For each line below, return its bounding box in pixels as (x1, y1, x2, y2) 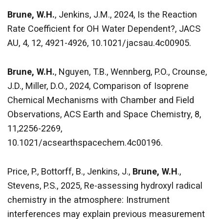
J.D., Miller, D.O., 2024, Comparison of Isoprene (7, 81, 189, 91)
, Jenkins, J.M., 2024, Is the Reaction (55, 9, 197, 20)
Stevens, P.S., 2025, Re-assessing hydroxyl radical (7, 180, 202, 191)
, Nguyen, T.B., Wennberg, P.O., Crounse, (55, 66, 207, 77)
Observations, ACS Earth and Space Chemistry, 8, (7, 109, 201, 120)
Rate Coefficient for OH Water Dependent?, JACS (7, 23, 200, 34)
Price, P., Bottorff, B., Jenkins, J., (7, 166, 132, 177)
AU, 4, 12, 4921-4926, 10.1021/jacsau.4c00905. (7, 38, 191, 48)
